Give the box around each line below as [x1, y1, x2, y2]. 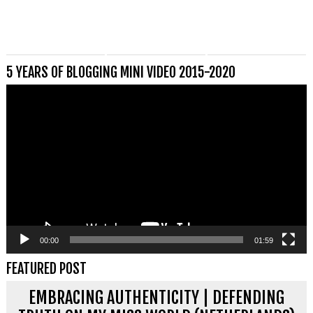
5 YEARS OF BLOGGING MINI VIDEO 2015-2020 [6, 63, 235, 81]
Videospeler [5, 83, 65, 101]
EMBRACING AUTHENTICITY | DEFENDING [29, 286, 284, 308]
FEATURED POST [6, 259, 87, 277]
